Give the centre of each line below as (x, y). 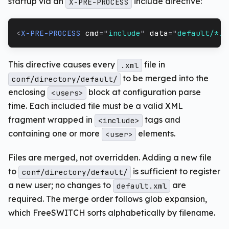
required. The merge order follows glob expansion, (108, 199)
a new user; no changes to (61, 185)
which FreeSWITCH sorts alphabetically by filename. (112, 213)
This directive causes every (63, 65)
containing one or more (55, 134)
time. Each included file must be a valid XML (96, 106)
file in (154, 65)
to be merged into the (165, 78)
